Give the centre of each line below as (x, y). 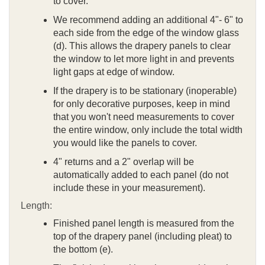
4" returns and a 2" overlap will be (124, 161)
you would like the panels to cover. (125, 143)
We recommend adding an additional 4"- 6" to (148, 20)
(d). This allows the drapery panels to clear (142, 46)
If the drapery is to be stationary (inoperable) (145, 91)
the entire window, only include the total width (148, 130)
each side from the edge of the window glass (146, 33)
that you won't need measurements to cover (144, 117)
